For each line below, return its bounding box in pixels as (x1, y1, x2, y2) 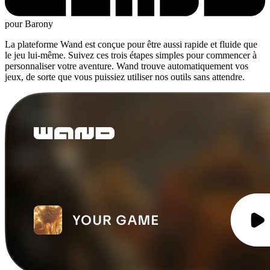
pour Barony (5, 18, 53, 29)
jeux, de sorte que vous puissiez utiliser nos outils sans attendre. (5, 71, 245, 82)
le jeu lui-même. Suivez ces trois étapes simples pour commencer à (5, 49, 257, 60)
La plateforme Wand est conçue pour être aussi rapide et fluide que (5, 39, 257, 49)
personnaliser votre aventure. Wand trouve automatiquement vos (5, 60, 248, 71)
